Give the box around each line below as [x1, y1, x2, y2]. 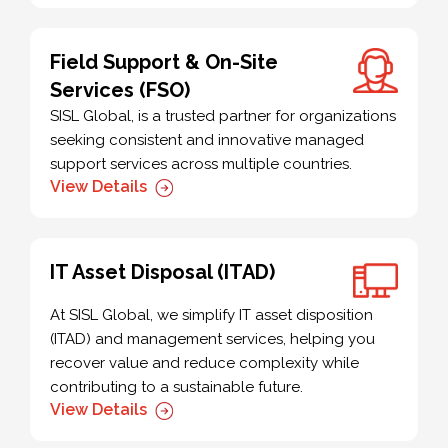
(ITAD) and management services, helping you [50, 330, 375, 349]
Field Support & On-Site [50, 50, 278, 75]
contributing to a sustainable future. [50, 378, 303, 397]
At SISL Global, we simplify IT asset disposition [50, 306, 373, 325]
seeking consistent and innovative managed [50, 131, 364, 150]
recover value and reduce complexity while [50, 354, 359, 373]
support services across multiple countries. [50, 155, 352, 174]
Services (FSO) [50, 78, 190, 103]
